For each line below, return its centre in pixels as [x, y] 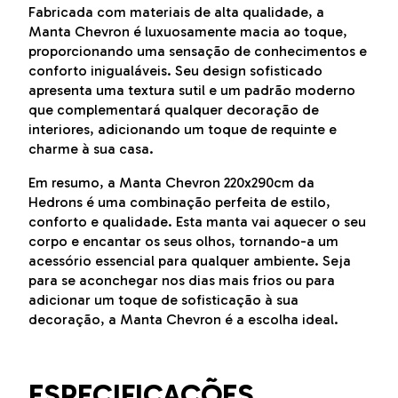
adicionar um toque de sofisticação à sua [163, 299]
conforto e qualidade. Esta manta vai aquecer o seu [197, 221]
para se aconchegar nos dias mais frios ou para [182, 280]
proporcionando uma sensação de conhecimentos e [198, 51]
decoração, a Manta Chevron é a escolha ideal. [183, 319]
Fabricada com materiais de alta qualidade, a [176, 12]
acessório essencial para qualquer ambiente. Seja [190, 260]
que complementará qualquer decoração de [174, 109]
